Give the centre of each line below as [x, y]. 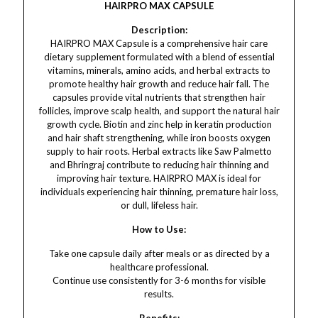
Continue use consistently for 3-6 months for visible [159, 280]
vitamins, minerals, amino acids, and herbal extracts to [159, 70]
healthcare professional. [159, 267]
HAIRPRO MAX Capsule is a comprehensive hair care [159, 43]
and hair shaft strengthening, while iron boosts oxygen [159, 138]
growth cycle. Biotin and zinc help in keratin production [159, 124]
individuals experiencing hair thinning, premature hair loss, [159, 192]
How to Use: [159, 229]
